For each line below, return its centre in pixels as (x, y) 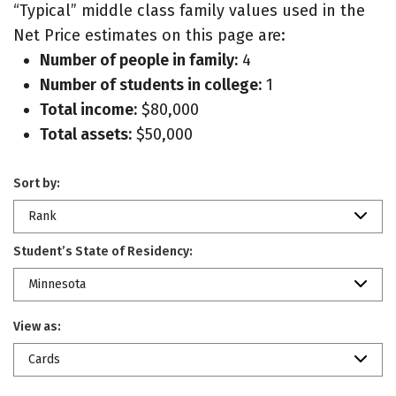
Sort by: (37, 183)
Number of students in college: (151, 85)
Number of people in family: (139, 60)
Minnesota (57, 284)
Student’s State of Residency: (103, 251)
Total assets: (86, 134)
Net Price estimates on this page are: (149, 35)
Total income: (88, 110)
